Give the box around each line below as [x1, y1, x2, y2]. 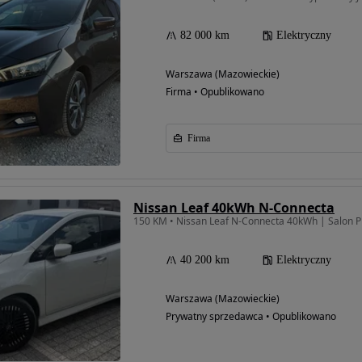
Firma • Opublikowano [166, 84, 264, 99]
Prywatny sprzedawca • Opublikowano [166, 309, 336, 323]
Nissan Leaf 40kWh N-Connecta [133, 198, 335, 217]
